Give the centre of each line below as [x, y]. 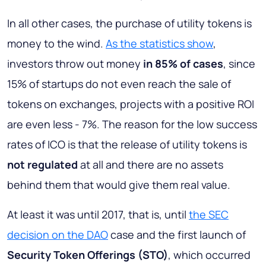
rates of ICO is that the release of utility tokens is [127, 145]
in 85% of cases [183, 64]
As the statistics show [159, 44]
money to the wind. [56, 44]
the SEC [209, 215]
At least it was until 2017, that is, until [98, 215]
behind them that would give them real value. [119, 185]
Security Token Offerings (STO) [88, 255]
